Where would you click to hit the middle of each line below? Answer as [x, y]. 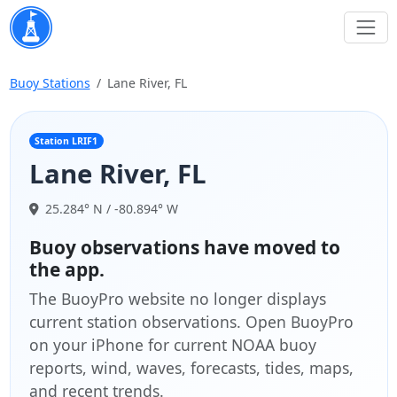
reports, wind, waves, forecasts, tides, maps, [191, 367]
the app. [66, 269]
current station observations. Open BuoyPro [191, 321]
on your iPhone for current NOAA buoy [172, 344]
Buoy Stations [50, 83]
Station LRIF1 [66, 141]
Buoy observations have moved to [184, 247]
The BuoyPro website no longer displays [177, 298]
